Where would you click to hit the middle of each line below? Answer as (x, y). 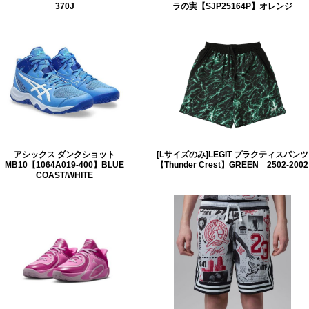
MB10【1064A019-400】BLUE (64, 164)
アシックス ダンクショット (64, 154)
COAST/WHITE (64, 175)
